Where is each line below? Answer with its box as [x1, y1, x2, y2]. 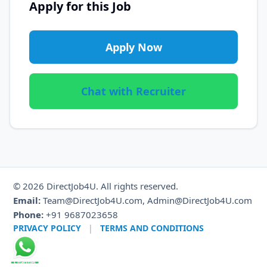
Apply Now [105, 40, 162, 55]
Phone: [13, 208, 44, 221]
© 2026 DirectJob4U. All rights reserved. [13, 179, 178, 192]
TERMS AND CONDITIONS [100, 222, 204, 234]
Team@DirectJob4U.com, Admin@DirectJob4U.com [40, 194, 252, 206]
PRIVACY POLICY [13, 222, 81, 234]
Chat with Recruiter [81, 84, 186, 99]
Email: [13, 194, 41, 206]
